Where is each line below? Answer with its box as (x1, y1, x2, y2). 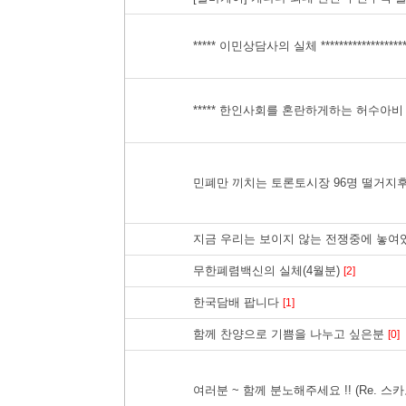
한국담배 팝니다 (193, 295, 283, 309)
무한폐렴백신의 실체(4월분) (193, 264, 343, 277)
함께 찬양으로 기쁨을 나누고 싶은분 (193, 327, 388, 341)
